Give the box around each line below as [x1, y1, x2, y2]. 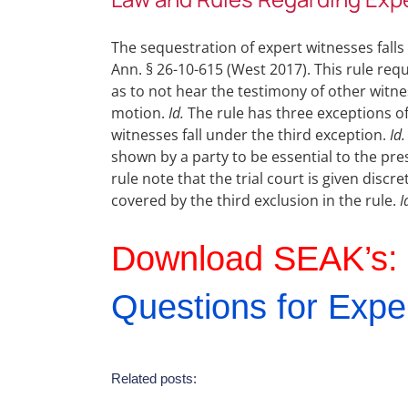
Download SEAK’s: [110, 239, 398, 278]
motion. [110, 103, 168, 124]
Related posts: [111, 371, 197, 387]
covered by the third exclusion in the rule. [110, 190, 400, 211]
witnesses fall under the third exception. [110, 125, 390, 146]
